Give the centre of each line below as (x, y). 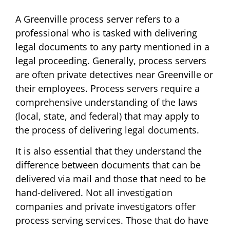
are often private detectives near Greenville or (114, 74)
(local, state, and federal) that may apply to (108, 116)
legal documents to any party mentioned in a (112, 47)
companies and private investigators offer (106, 207)
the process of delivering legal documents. (107, 130)
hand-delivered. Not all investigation (94, 193)
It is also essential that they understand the (109, 151)
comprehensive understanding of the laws (107, 102)
